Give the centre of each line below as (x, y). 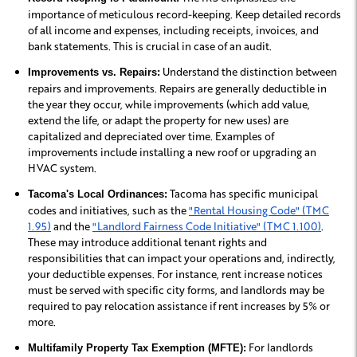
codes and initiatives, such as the (107, 210)
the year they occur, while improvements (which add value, (169, 104)
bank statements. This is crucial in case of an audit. (150, 46)
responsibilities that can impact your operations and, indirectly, (182, 258)
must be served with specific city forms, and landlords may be (176, 290)
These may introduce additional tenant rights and (147, 242)
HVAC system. (62, 168)
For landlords (280, 347)
